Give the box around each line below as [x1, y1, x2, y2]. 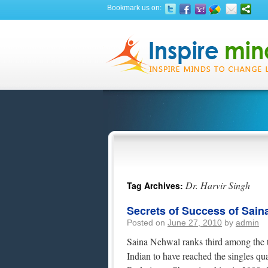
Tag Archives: [127, 179, 185, 191]
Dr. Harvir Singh [185, 179, 250, 191]
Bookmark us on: [106, 4, 162, 12]
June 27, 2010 [167, 218, 222, 227]
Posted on [127, 218, 165, 227]
